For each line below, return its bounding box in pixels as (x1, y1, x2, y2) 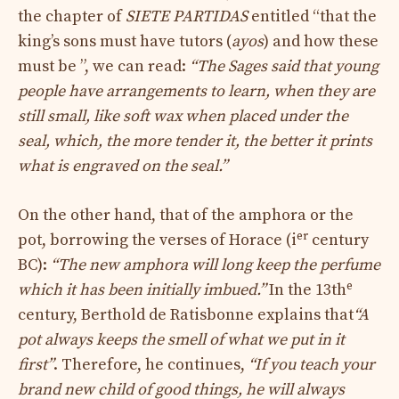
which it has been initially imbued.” (18, 280, 265, 301)
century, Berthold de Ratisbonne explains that (18, 305, 354, 326)
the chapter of (18, 6, 126, 28)
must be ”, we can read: (18, 56, 190, 77)
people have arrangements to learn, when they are (18, 81, 375, 102)
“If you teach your (248, 354, 375, 376)
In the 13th (265, 280, 346, 301)
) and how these (264, 31, 379, 53)
